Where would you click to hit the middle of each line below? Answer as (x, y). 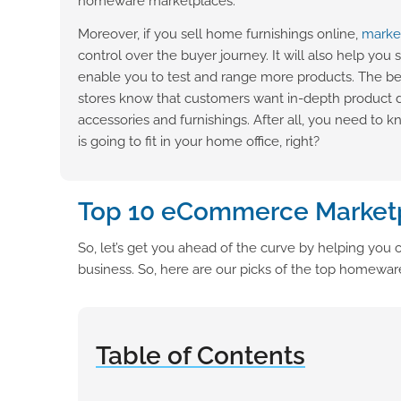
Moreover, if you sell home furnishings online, (220, 34)
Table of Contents (200, 355)
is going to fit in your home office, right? (199, 141)
